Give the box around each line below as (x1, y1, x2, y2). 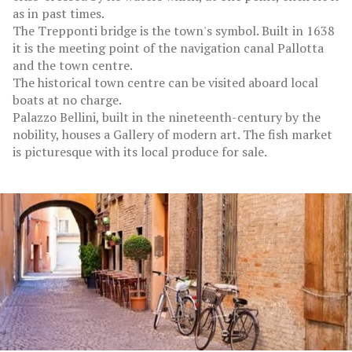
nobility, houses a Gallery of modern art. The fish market (13, 126, 332, 144)
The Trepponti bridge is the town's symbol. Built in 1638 (13, 22, 335, 40)
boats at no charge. (13, 91, 122, 109)
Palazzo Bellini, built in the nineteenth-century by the (13, 108, 321, 126)
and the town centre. (13, 57, 133, 75)
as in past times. (13, 5, 104, 23)
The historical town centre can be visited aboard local (13, 74, 318, 92)
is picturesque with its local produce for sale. (13, 143, 267, 161)
